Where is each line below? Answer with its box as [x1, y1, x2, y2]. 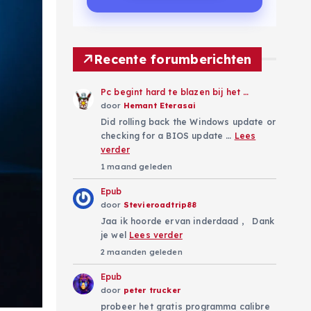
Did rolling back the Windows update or [101, 116, 276, 127]
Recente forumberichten [94, 51, 252, 67]
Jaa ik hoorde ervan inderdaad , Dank [101, 215, 275, 226]
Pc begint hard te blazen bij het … [101, 86, 249, 97]
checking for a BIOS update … [101, 130, 235, 141]
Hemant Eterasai [123, 100, 196, 110]
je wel [101, 229, 130, 240]
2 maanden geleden [101, 246, 183, 257]
